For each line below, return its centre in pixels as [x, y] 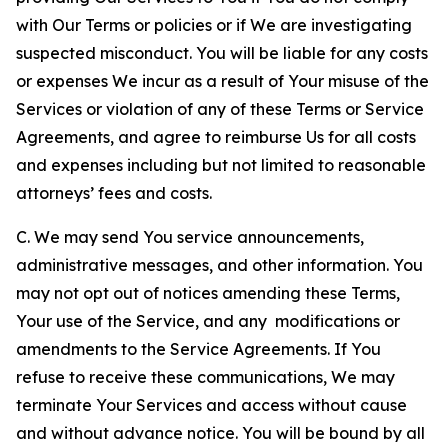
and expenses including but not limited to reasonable [221, 165]
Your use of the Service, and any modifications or [208, 321]
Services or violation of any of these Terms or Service [220, 109]
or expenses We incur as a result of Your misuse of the [222, 81]
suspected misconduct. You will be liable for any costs [222, 53]
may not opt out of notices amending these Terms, [208, 293]
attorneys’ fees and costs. [114, 193]
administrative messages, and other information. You [219, 265]
